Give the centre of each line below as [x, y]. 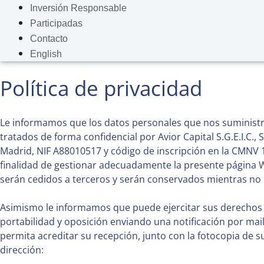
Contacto [49, 38]
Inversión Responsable [78, 8]
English [46, 54]
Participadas [56, 23]
